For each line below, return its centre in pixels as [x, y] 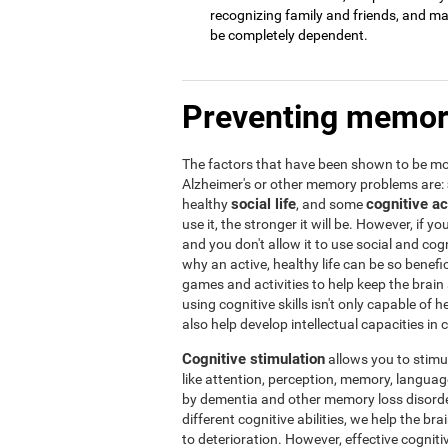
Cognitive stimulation [253, 358]
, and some [331, 203]
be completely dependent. [289, 34]
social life [263, 203]
